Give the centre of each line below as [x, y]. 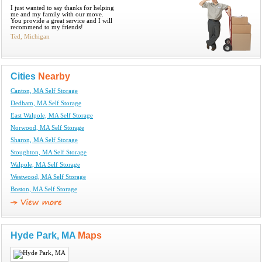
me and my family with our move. [57, 14]
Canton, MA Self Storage [44, 91]
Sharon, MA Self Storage [44, 140]
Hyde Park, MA [44, 235]
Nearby [54, 76]
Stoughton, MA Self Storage [49, 152]
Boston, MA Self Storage [44, 189]
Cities [24, 76]
